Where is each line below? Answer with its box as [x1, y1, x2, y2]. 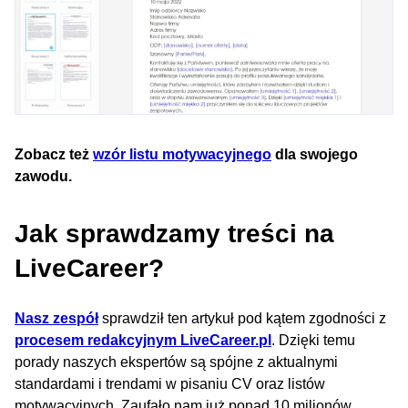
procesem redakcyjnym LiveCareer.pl [15, 332, 271, 349]
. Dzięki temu [271, 332, 355, 349]
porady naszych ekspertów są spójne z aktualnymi [15, 354, 338, 371]
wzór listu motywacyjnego [93, 147, 271, 163]
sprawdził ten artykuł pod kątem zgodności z [98, 311, 386, 327]
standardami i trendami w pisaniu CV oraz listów [15, 376, 325, 393]
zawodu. [15, 168, 72, 185]
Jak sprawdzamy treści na [15, 219, 334, 249]
